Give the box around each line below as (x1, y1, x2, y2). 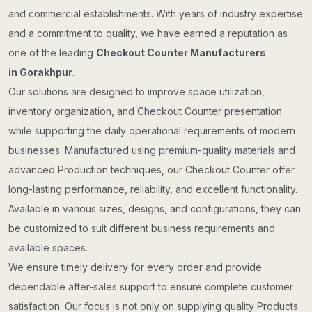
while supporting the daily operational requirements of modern (8, 125, 295, 136)
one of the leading (8, 47, 96, 58)
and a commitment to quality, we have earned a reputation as (8, 27, 288, 39)
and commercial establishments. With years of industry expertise (8, 8, 303, 19)
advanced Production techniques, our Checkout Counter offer (8, 164, 295, 175)
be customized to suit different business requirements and (8, 222, 275, 234)
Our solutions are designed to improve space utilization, (8, 86, 265, 97)
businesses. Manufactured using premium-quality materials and (8, 144, 295, 156)
